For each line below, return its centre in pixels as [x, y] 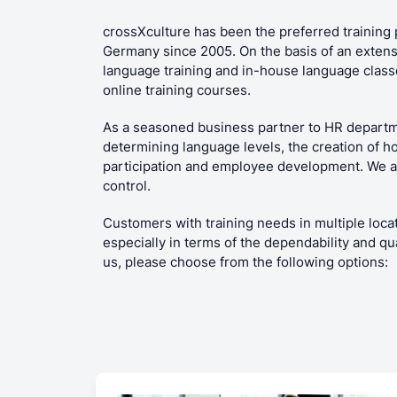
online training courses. [177, 90]
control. [127, 186]
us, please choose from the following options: [245, 262]
